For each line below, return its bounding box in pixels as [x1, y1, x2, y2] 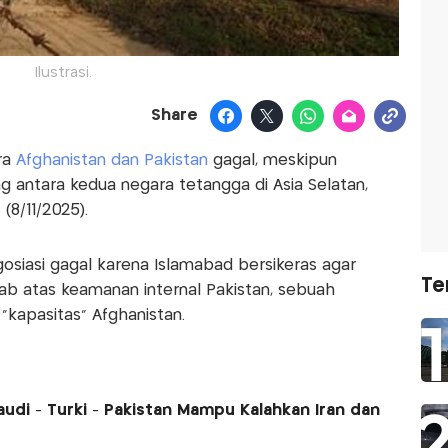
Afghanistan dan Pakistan [15, 153, 208, 169]
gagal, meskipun [207, 153, 337, 169]
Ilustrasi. [34, 66, 92, 81]
